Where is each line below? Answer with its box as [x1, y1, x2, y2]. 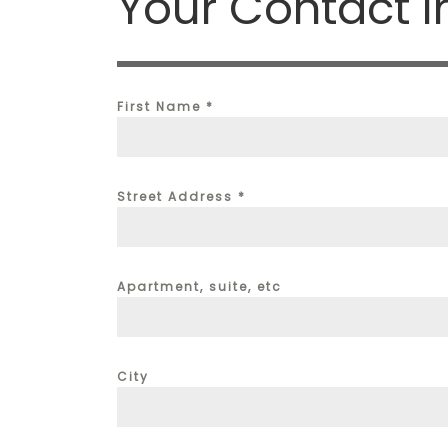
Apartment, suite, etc [117, 278, 282, 296]
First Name [117, 98, 206, 116]
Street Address [117, 188, 238, 206]
